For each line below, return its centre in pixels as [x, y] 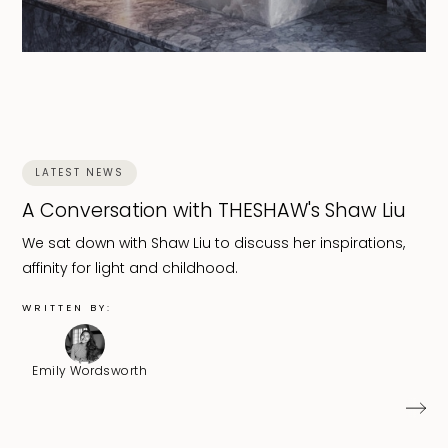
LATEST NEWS [80, 172]
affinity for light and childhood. [130, 267]
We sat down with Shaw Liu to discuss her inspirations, [214, 242]
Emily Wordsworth [90, 370]
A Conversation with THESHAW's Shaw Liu [214, 210]
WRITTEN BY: [67, 307]
